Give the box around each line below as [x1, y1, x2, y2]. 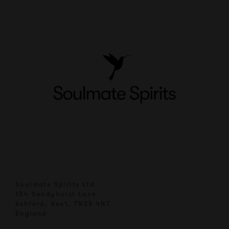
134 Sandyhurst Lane [15, 191, 97, 198]
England [15, 210, 47, 218]
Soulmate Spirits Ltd [15, 181, 95, 189]
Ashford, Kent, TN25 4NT [15, 200, 111, 208]
